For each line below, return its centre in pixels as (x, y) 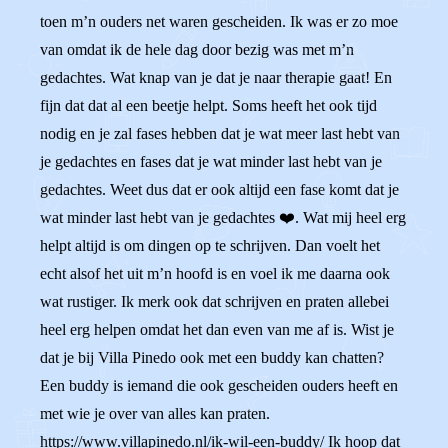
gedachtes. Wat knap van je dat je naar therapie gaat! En (216, 77)
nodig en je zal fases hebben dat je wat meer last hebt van (220, 133)
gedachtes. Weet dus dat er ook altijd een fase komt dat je (219, 189)
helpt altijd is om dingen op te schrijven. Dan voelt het (210, 245)
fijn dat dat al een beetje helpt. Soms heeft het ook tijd (208, 105)
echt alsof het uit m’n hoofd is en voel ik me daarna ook (215, 273)
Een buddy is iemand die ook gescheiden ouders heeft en (219, 385)
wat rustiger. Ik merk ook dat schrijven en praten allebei (214, 301)
